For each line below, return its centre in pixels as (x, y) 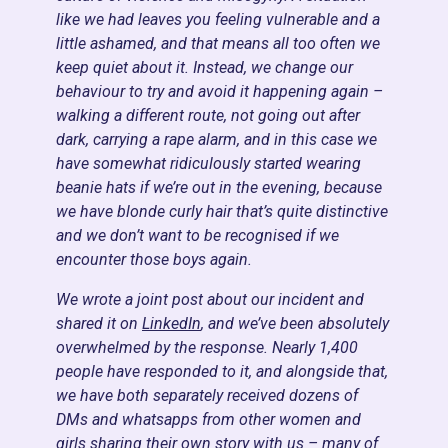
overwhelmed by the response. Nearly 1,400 (207, 347)
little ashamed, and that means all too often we (218, 43)
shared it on (99, 323)
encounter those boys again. (156, 259)
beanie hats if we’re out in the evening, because (219, 187)
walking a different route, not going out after (208, 115)
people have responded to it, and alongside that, (222, 371)
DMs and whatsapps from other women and (208, 419)
